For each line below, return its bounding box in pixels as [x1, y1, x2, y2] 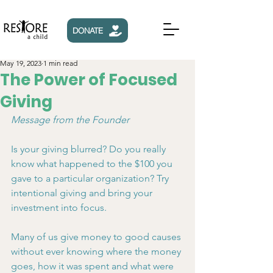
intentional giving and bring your [11, 187, 155, 199]
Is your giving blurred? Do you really [11, 143, 168, 155]
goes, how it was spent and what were [11, 260, 176, 272]
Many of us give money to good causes [11, 231, 183, 243]
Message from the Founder [11, 114, 129, 126]
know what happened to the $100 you [11, 158, 175, 169]
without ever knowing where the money [11, 246, 183, 257]
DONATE [73, 26, 103, 35]
